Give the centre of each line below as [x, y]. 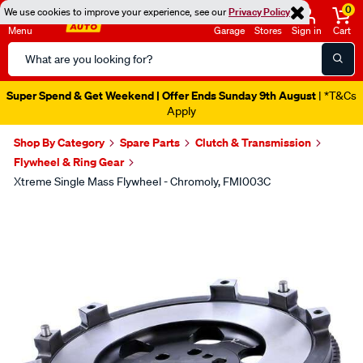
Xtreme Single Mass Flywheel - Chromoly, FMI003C [142, 181]
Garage [229, 30]
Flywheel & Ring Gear [69, 162]
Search [27, 51]
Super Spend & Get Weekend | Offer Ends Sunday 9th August [161, 95]
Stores [268, 30]
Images [49, 213]
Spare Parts [150, 142]
